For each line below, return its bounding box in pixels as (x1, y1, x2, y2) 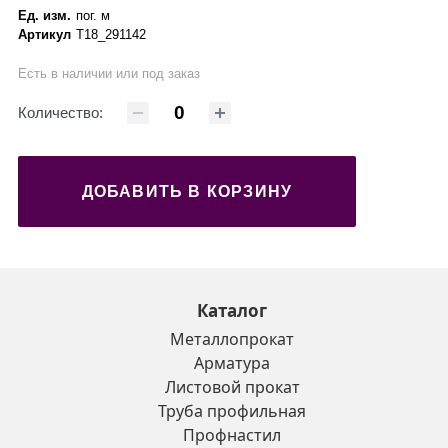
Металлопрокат (170, 328, 294, 351)
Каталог (197, 299, 267, 323)
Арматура (194, 352, 270, 375)
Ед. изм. (18, 8, 71, 24)
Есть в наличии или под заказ (18, 66, 200, 82)
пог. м (76, 8, 110, 24)
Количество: (18, 104, 103, 122)
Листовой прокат (164, 376, 300, 399)
